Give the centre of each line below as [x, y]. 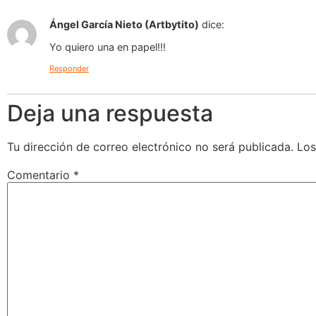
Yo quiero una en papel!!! [108, 47]
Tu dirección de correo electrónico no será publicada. [150, 146]
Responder [69, 68]
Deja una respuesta [110, 113]
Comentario [40, 175]
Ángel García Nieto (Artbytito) [124, 24]
